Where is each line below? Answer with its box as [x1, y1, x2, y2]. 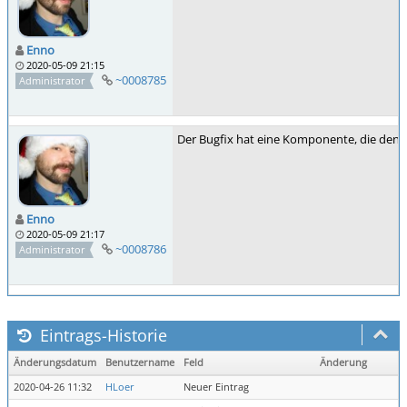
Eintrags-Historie [35, 324, 167, 346]
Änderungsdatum [14, 356, 96, 369]
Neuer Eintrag [184, 381, 249, 393]
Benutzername [105, 356, 174, 369]
